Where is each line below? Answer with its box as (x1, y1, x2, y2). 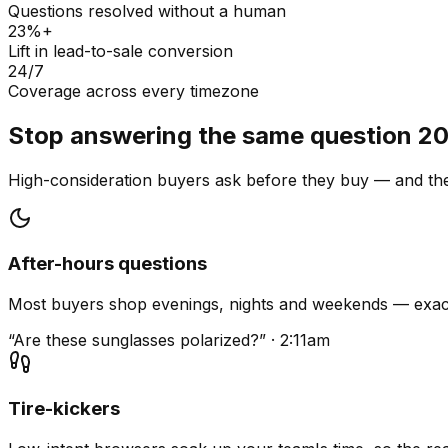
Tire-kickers (8, 396, 120, 420)
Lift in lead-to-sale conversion (8, 40, 233, 61)
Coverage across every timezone (8, 80, 259, 101)
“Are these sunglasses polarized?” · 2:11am (8, 330, 330, 351)
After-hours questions (8, 252, 207, 276)
